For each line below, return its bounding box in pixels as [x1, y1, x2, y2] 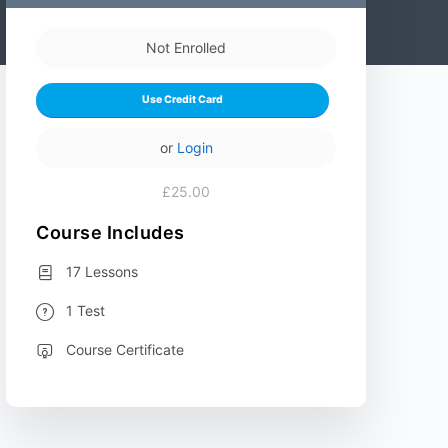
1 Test [66, 301, 105, 319]
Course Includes [36, 221, 185, 243]
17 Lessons [66, 262, 138, 280]
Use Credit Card [142, 93, 223, 106]
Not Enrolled [146, 38, 226, 56]
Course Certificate [66, 340, 184, 358]
